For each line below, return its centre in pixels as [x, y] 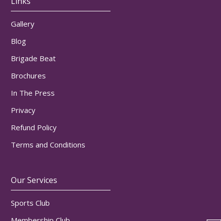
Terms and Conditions [48, 144]
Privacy [23, 110]
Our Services [34, 180]
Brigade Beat [34, 58]
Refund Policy [34, 127]
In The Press [33, 92]
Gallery [23, 23]
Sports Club [31, 203]
